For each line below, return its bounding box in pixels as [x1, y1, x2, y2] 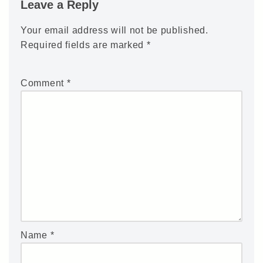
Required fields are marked [21, 39, 147, 50]
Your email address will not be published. [21, 25, 208, 35]
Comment [21, 77, 67, 88]
